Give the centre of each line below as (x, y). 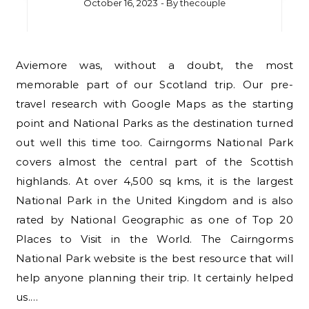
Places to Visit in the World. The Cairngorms (154, 239)
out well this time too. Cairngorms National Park (154, 143)
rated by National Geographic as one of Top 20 (154, 220)
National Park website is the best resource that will (154, 259)
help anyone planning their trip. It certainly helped (154, 278)
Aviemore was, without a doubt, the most (20, 66)
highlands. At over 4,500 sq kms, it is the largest (154, 181)
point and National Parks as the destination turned (154, 123)
